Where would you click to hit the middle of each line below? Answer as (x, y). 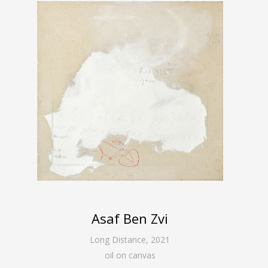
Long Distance (118, 239)
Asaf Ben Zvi (130, 218)
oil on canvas (130, 255)
